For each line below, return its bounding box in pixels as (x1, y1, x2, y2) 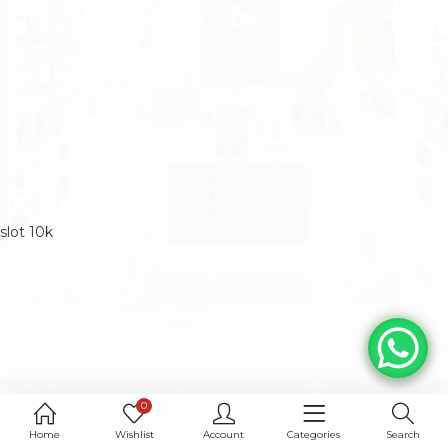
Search (386, 428, 421, 441)
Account (203, 428, 245, 441)
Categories (287, 428, 341, 441)
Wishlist (114, 428, 154, 441)
